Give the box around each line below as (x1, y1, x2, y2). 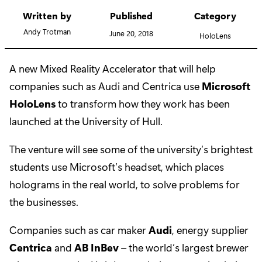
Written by (22, 9, 71, 22)
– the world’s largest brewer (119, 240, 249, 255)
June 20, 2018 (109, 28, 153, 39)
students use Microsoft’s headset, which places (9, 160, 224, 174)
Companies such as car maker (9, 223, 149, 237)
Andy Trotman (23, 26, 71, 37)
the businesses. (9, 195, 78, 209)
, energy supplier (172, 223, 249, 237)
